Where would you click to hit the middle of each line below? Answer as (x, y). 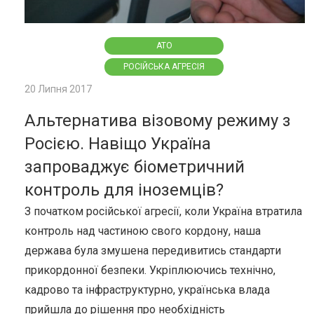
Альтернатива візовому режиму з (158, 120)
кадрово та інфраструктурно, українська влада (147, 289)
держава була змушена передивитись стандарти (153, 250)
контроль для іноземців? (124, 190)
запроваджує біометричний (135, 166)
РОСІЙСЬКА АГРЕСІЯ (164, 66)
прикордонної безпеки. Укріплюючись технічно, (150, 270)
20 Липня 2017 (58, 89)
